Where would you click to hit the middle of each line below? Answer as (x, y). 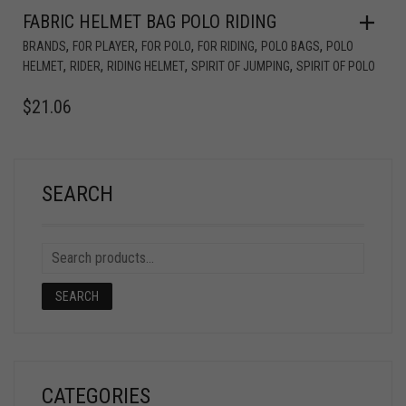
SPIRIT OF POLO (336, 67)
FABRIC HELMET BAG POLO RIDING (150, 22)
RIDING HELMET (146, 67)
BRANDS (44, 47)
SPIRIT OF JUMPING (241, 67)
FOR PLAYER (104, 47)
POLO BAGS (290, 47)
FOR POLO (166, 47)
